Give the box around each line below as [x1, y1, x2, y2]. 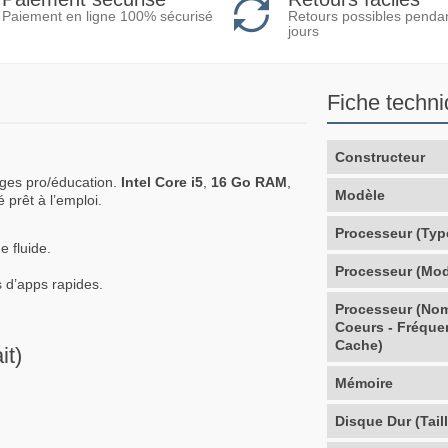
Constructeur [335, 148, 426, 165]
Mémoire [335, 374, 394, 391]
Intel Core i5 [121, 173, 203, 190]
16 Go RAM [211, 173, 287, 190]
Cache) [335, 336, 384, 353]
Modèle [335, 186, 386, 203]
